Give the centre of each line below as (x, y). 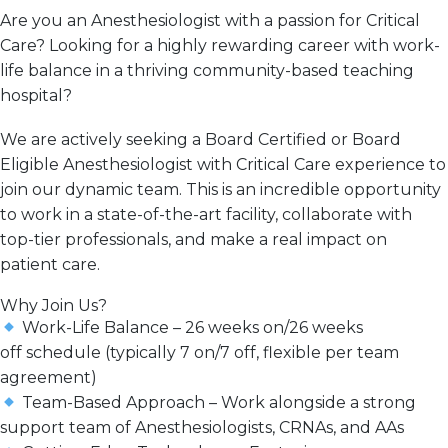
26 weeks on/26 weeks (274, 328)
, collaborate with (343, 215)
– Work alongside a (284, 403)
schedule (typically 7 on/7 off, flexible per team (210, 353)
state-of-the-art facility (186, 215)
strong (390, 403)
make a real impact (286, 240)
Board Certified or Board (303, 140)
